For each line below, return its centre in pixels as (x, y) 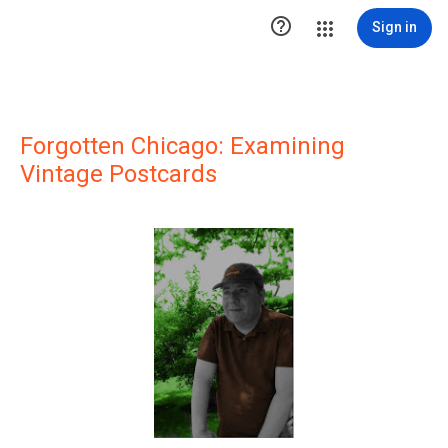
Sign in (394, 27)
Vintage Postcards (118, 174)
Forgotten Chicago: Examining (182, 146)
